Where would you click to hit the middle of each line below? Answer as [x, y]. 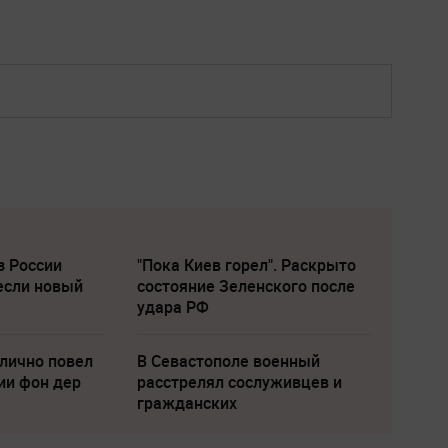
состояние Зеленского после [245, 286]
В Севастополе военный [228, 361]
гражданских [186, 403]
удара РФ [172, 307]
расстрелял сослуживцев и [239, 382]
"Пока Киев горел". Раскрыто [246, 265]
